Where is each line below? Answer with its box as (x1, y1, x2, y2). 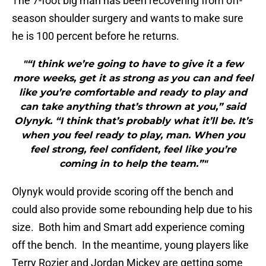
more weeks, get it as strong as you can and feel (12, 72, 254, 84)
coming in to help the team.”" (59, 158, 207, 170)
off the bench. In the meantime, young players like (12, 239, 249, 252)
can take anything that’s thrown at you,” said (20, 101, 246, 113)
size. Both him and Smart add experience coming (12, 221, 245, 234)
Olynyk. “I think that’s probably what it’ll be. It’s (14, 115, 252, 127)
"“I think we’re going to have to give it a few (23, 58, 243, 70)
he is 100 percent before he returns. (12, 30, 179, 43)
